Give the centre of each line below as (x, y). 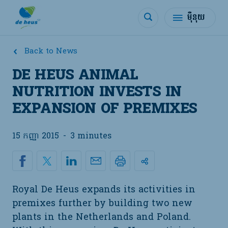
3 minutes (91, 136)
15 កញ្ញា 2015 (36, 136)
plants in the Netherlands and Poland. (102, 218)
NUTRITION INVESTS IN (97, 93)
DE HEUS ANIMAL (75, 76)
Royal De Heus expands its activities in (104, 190)
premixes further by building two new (102, 204)
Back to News (51, 51)
